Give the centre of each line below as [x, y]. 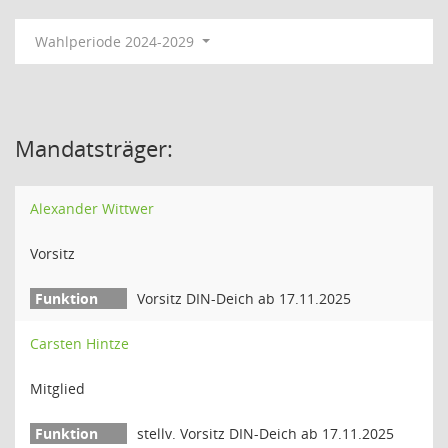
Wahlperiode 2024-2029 [116, 41]
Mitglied [57, 388]
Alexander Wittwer [92, 208]
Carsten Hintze [79, 343]
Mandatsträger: [94, 148]
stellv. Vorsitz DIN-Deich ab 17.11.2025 [265, 433]
